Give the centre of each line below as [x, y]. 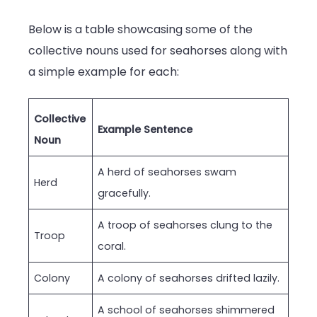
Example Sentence [145, 129]
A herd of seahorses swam [167, 172]
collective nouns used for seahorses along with [158, 51]
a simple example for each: [104, 72]
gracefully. [125, 193]
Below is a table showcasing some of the [140, 30]
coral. [112, 246]
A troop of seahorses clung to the [185, 225]
